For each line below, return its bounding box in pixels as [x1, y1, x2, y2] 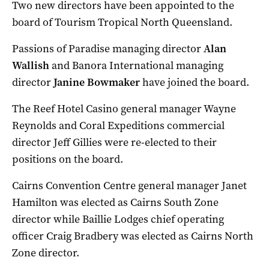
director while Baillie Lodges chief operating [12, 212, 224, 227]
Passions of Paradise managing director [12, 41, 204, 56]
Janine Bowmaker [53, 75, 140, 90]
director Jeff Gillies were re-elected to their [12, 135, 217, 150]
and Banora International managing [49, 58, 223, 73]
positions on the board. [12, 152, 123, 167]
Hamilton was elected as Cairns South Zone [12, 195, 219, 210]
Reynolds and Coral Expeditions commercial [12, 118, 225, 133]
